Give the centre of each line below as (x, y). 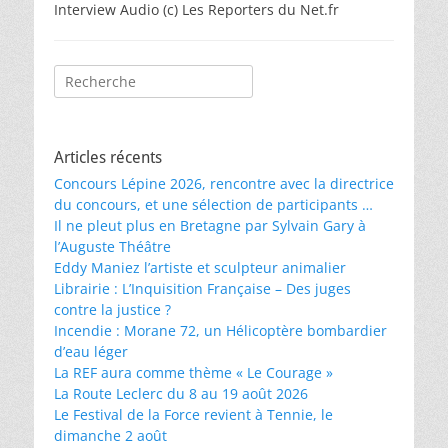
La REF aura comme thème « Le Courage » (193, 372)
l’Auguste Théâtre (112, 246)
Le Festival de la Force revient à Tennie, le (193, 414)
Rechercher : (95, 74)
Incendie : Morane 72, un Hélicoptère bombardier (220, 330)
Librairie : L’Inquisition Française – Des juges (202, 288)
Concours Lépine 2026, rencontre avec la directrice (224, 183)
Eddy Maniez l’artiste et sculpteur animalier (200, 267)
